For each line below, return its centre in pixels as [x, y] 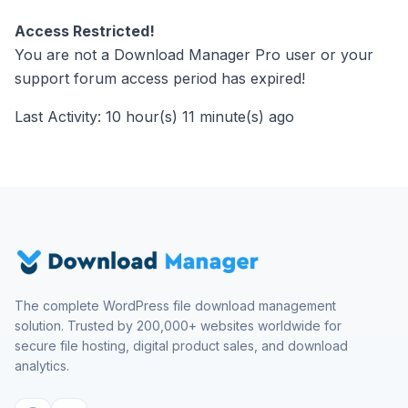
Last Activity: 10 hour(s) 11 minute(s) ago [154, 117]
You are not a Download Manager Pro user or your [194, 55]
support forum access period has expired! [160, 78]
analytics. [42, 366]
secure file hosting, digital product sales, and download [181, 346]
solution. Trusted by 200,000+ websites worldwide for [178, 326]
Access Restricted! [85, 31]
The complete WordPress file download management [175, 306]
